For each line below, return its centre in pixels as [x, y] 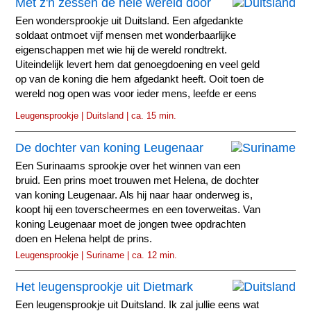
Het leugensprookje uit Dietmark [104, 287]
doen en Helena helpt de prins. [84, 238]
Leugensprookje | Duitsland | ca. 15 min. [96, 116]
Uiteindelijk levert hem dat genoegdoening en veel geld [138, 65]
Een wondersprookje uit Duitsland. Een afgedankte [129, 21]
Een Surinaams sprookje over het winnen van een [128, 166]
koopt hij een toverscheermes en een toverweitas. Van [138, 209]
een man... [40, 109]
